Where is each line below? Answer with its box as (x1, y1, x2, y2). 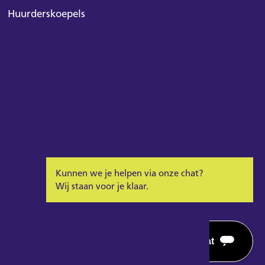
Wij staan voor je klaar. (56, 181, 148, 192)
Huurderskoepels (7, 8, 85, 20)
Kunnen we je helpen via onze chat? (56, 168, 203, 179)
